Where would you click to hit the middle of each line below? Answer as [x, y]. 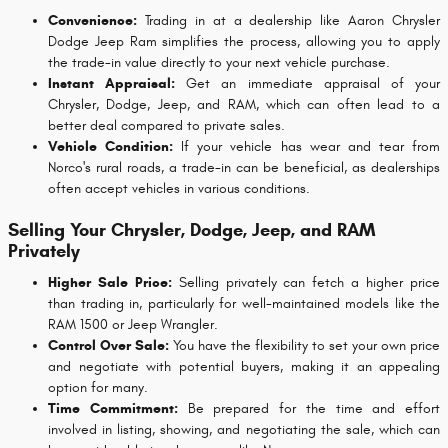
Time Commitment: [113, 409]
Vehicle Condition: [111, 146]
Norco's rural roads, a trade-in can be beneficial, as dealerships [244, 167]
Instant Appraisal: [112, 83]
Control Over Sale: [108, 346]
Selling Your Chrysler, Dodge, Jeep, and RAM [191, 229]
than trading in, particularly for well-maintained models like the [244, 304]
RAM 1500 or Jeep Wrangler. [133, 325]
